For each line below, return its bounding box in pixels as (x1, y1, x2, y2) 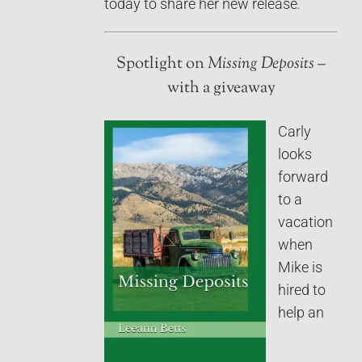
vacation (278, 213, 333, 230)
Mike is (278, 259, 322, 276)
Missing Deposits (208, 52, 314, 76)
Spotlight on (116, 52, 208, 76)
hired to (278, 281, 326, 298)
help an (278, 304, 324, 321)
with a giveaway (166, 76, 276, 100)
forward (278, 168, 328, 185)
